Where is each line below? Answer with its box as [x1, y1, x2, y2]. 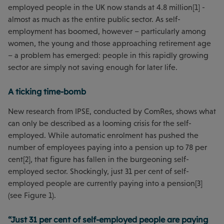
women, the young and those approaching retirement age [8, 39, 211, 48]
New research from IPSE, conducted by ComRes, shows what [8, 107, 216, 116]
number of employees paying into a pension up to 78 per [8, 143, 207, 152]
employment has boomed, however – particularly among [8, 27, 206, 36]
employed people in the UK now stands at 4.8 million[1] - [8, 3, 205, 12]
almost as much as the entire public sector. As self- [8, 15, 180, 24]
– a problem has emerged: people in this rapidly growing [8, 51, 208, 60]
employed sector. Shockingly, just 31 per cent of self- [8, 167, 189, 176]
